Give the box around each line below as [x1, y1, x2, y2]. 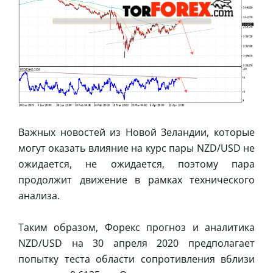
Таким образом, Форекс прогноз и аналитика [18, 221, 255, 235]
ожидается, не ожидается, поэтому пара [18, 157, 255, 171]
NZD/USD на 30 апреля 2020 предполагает [18, 236, 255, 250]
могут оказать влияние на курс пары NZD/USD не [18, 141, 255, 155]
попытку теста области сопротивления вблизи [18, 252, 255, 266]
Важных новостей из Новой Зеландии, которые [18, 126, 255, 140]
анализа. [18, 189, 60, 203]
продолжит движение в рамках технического [18, 173, 255, 187]
